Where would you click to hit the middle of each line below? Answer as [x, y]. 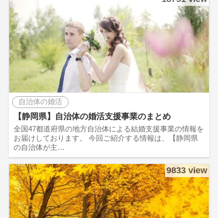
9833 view [187, 171]
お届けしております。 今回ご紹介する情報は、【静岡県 [106, 138]
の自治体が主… [39, 147]
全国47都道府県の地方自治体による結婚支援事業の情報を [109, 128]
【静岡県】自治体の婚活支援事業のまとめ [92, 116]
